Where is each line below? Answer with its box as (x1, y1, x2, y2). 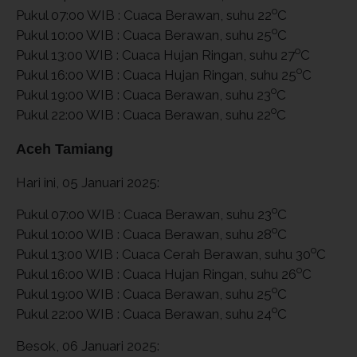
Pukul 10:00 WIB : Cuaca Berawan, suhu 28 (16, 226, 272, 242)
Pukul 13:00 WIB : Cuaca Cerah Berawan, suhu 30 (16, 245, 311, 262)
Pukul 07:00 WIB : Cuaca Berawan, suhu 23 (16, 206, 272, 222)
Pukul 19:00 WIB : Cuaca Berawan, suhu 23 (16, 86, 271, 103)
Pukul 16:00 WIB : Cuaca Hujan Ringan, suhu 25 (16, 66, 296, 83)
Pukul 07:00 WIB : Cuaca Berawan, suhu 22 (16, 6, 272, 23)
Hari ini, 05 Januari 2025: (16, 174, 159, 190)
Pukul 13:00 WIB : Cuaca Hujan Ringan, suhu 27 (16, 46, 295, 63)
